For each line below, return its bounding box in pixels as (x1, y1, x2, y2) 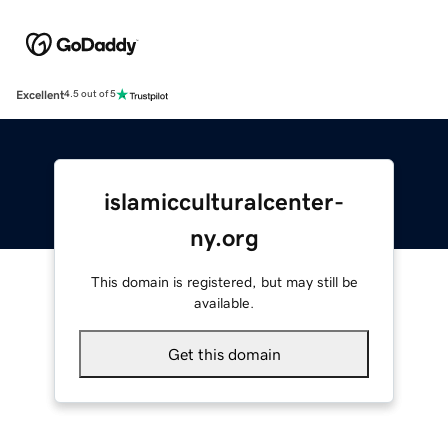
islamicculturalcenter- (104, 189, 344, 214)
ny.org (189, 225, 259, 250)
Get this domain (167, 345, 281, 362)
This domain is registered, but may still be (90, 274, 358, 289)
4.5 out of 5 (64, 89, 116, 100)
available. (194, 295, 254, 310)
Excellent (16, 88, 64, 101)
